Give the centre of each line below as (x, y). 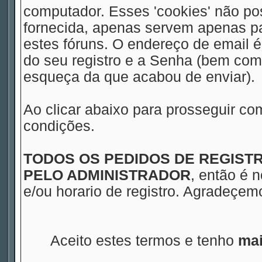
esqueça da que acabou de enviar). (139, 77)
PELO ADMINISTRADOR (107, 175)
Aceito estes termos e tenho (144, 241)
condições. (59, 126)
